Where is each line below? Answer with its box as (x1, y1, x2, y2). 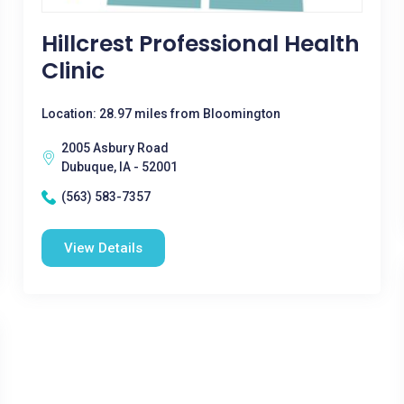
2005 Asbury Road (60, 141, 169, 155)
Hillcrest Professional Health (41, 28, 360, 60)
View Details (63, 240, 142, 256)
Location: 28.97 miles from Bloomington (41, 106, 280, 121)
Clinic (41, 55, 105, 87)
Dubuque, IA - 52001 (60, 160, 178, 174)
